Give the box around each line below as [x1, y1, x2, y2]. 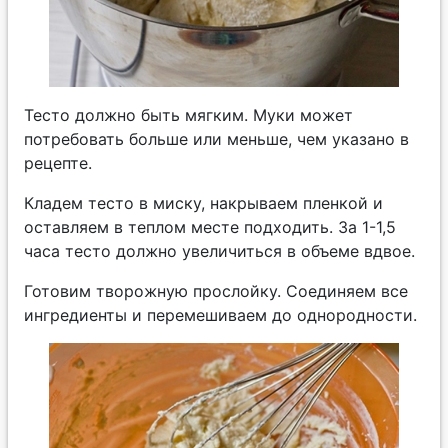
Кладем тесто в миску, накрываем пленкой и [24, 192, 383, 213]
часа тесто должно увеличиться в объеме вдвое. [24, 240, 415, 261]
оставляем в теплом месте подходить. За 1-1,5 [24, 216, 396, 237]
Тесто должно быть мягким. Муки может [24, 104, 353, 125]
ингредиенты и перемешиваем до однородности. [24, 304, 417, 325]
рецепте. [24, 152, 92, 173]
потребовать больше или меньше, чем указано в [24, 128, 409, 149]
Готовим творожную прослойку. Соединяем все [24, 280, 408, 301]
